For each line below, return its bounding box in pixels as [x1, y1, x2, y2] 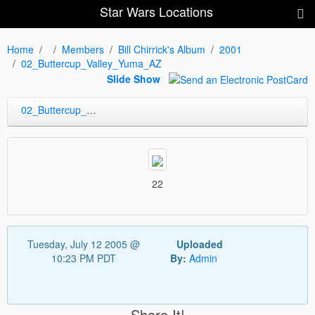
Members [62, 42, 104, 56]
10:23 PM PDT [51, 250, 116, 265]
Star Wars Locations [99, 2, 213, 21]
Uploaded [176, 236, 223, 251]
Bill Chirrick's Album [118, 42, 205, 56]
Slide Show [107, 72, 160, 86]
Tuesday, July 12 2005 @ [27, 236, 140, 251]
